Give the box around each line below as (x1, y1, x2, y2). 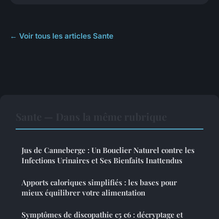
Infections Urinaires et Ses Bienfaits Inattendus (22, 155, 182, 166)
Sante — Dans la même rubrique (16, 109, 167, 124)
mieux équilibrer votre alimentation (22, 188, 145, 198)
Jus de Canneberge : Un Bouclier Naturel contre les (22, 145, 195, 155)
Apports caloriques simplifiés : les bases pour (22, 177, 177, 188)
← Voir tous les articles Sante (10, 31, 113, 41)
